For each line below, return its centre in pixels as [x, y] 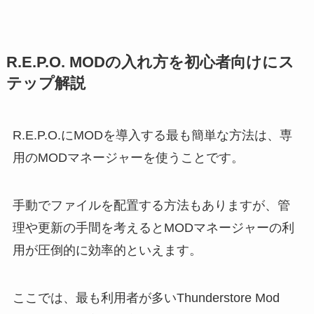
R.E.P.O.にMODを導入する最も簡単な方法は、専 [152, 136]
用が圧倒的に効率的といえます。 [107, 250]
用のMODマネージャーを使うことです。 [128, 158]
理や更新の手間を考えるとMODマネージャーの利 [153, 227]
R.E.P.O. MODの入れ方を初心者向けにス [150, 63]
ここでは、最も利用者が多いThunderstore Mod [146, 298]
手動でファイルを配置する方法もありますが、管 [151, 205]
